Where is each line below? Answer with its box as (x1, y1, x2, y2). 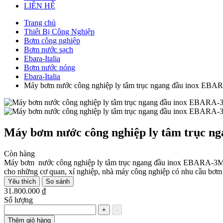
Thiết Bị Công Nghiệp (24, 27, 95, 36)
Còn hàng (4, 149, 35, 158)
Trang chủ (24, 18, 56, 27)
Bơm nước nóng (24, 63, 75, 72)
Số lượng (4, 195, 33, 204)
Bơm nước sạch (24, 45, 73, 54)
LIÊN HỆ (24, 1, 55, 10)
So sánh (46, 177, 70, 185)
